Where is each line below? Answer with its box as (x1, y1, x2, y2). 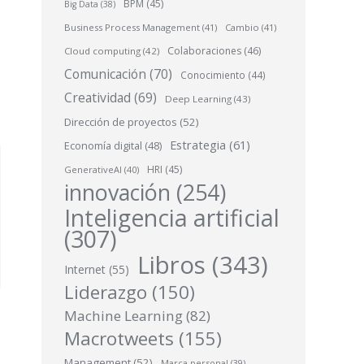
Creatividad (64, 89, 131, 106)
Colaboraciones (167, 44, 241, 58)
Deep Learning (165, 93, 232, 105)
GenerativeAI (64, 163, 122, 175)
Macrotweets (64, 326, 174, 351)
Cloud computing (64, 45, 141, 57)
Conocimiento (180, 68, 245, 81)
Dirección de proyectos (64, 115, 177, 129)
